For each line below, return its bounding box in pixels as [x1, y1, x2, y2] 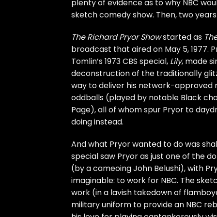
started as [161, 31, 204, 43]
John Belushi [133, 162, 180, 174]
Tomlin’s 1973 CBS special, [71, 56, 170, 67]
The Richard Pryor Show [71, 31, 161, 43]
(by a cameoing [71, 162, 133, 174]
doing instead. [71, 116, 124, 128]
